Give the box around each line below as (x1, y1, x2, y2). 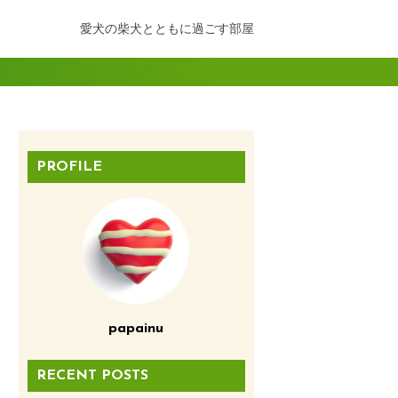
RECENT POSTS (36, 369, 148, 384)
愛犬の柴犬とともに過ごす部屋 (80, 21, 254, 36)
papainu (108, 322, 164, 337)
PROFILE (36, 160, 102, 175)
